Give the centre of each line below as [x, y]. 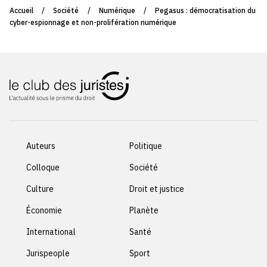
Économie [44, 210]
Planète [144, 210]
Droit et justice [157, 189]
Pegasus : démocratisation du [206, 11]
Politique [146, 146]
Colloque [43, 167]
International [51, 232]
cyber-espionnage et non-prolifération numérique [93, 23]
